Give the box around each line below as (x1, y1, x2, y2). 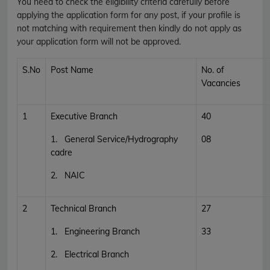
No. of (201, 64, 224, 75)
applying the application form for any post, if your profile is (17, 9, 240, 20)
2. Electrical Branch (51, 248, 129, 260)
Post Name (51, 64, 93, 75)
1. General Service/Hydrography (51, 133, 178, 145)
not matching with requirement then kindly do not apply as (17, 22, 242, 34)
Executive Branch (51, 110, 118, 122)
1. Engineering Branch (51, 225, 140, 237)
